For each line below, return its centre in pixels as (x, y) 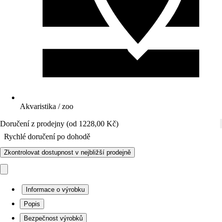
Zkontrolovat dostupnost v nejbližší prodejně (67, 152)
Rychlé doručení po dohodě (47, 137)
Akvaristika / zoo (47, 106)
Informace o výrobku (55, 190)
